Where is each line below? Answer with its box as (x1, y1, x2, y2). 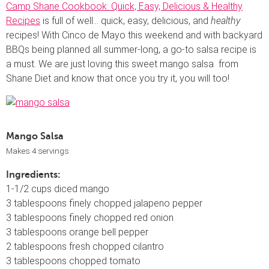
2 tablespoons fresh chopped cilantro (6, 240, 164, 252)
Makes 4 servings (6, 146, 69, 156)
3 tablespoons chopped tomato (6, 255, 141, 267)
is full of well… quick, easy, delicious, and (40, 14, 211, 26)
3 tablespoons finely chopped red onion (6, 211, 174, 223)
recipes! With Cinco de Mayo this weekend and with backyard (6, 29, 262, 41)
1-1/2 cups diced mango (6, 183, 109, 195)
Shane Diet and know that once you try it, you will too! (6, 72, 229, 84)
